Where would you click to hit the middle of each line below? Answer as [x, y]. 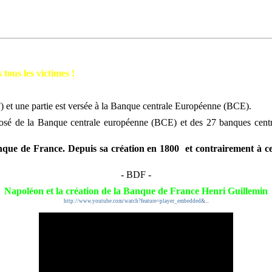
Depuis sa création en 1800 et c [134, 148]
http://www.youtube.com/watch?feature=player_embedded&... [136, 201]
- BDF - [136, 175]
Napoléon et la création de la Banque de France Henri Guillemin [136, 191]
